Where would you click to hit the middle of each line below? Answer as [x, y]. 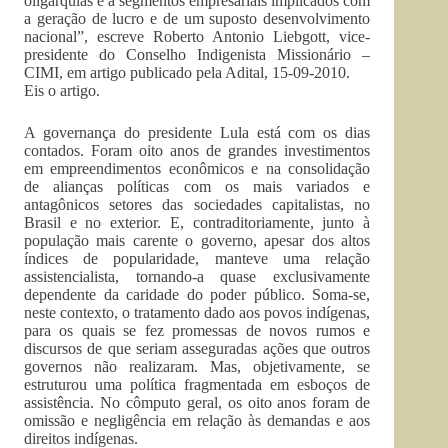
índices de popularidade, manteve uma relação [197, 258]
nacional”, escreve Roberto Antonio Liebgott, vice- [197, 36]
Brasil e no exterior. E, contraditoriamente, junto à [197, 222]
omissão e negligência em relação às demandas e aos [197, 420]
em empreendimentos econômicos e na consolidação [197, 168]
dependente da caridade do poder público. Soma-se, [197, 294]
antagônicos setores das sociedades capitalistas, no [197, 204]
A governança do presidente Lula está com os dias [197, 132]
